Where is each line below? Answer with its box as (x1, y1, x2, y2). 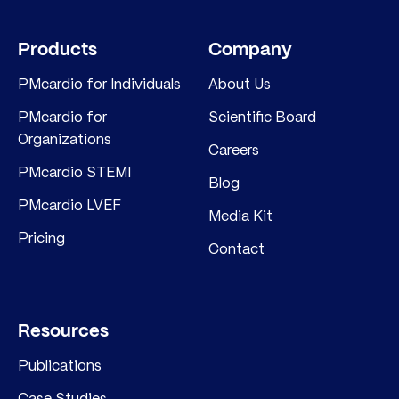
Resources (18, 322, 109, 340)
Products (18, 41, 97, 59)
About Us (208, 74, 271, 93)
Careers (208, 140, 259, 159)
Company (208, 41, 292, 59)
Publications (18, 355, 102, 374)
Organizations (18, 129, 111, 148)
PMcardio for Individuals (18, 74, 181, 93)
